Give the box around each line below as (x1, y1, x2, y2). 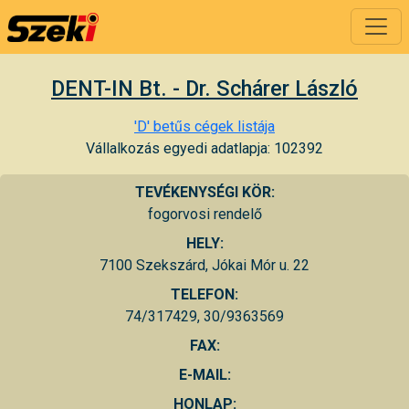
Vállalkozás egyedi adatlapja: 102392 (86, 139, 323, 157)
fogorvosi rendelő (147, 204, 262, 223)
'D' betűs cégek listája (134, 117, 275, 135)
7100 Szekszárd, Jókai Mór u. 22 (100, 256, 309, 274)
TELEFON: (171, 285, 238, 303)
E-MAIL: (178, 365, 231, 383)
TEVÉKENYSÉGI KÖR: (134, 183, 275, 201)
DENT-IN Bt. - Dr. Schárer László (51, 75, 358, 101)
